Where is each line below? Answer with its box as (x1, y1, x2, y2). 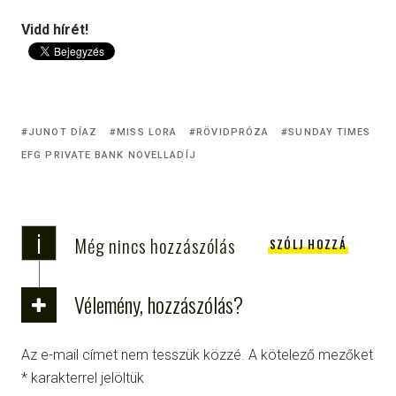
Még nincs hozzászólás (74, 231, 236, 259)
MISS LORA (117, 126, 178, 138)
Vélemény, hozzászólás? (74, 287, 243, 320)
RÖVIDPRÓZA (196, 126, 270, 138)
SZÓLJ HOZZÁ (269, 235, 346, 254)
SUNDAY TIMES (288, 126, 371, 138)
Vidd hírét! (21, 21, 88, 39)
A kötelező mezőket (248, 346, 373, 363)
